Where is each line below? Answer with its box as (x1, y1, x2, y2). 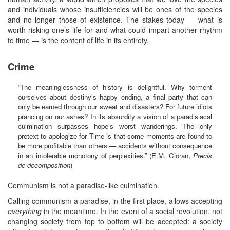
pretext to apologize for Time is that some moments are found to (18, 130, 212, 141)
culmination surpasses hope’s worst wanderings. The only (18, 121, 212, 131)
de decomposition (18, 160, 70, 170)
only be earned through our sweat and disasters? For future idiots (18, 101, 212, 111)
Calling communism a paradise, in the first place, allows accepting (8, 195, 222, 206)
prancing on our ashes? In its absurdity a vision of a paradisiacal (18, 111, 212, 121)
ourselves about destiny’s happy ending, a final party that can (18, 91, 212, 102)
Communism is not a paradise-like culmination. (8, 180, 159, 190)
